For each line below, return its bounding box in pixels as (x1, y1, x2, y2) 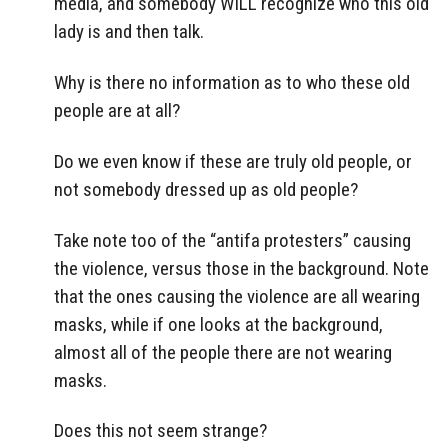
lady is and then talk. (54, 20, 204, 44)
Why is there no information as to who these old (54, 70, 410, 94)
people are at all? (54, 98, 180, 122)
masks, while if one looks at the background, (54, 312, 383, 336)
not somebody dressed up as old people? (54, 177, 358, 201)
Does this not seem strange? (54, 419, 267, 443)
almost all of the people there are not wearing (54, 340, 392, 364)
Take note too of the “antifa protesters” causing (54, 228, 411, 252)
